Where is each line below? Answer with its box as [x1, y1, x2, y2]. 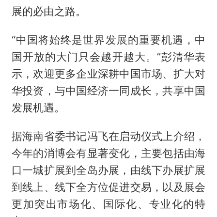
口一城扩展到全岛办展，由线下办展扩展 [11, 164, 206, 177]
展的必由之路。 [11, 5, 86, 18]
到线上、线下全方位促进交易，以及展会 [11, 181, 206, 194]
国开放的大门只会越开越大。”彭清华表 [11, 50, 206, 63]
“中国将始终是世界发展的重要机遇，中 [11, 33, 206, 46]
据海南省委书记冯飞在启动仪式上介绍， [11, 130, 206, 143]
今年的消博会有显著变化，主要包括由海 [11, 147, 206, 160]
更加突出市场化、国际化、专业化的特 [11, 198, 206, 211]
